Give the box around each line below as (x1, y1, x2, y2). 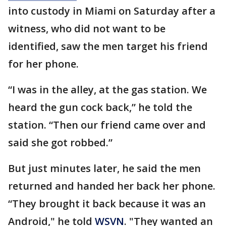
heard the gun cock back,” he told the (8, 100, 192, 115)
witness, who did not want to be (8, 22, 165, 36)
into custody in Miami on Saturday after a (8, 4, 215, 18)
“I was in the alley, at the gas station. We (8, 83, 207, 97)
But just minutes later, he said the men (8, 161, 201, 176)
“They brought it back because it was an (8, 197, 206, 211)
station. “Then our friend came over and (8, 118, 206, 132)
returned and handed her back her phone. (8, 179, 215, 193)
